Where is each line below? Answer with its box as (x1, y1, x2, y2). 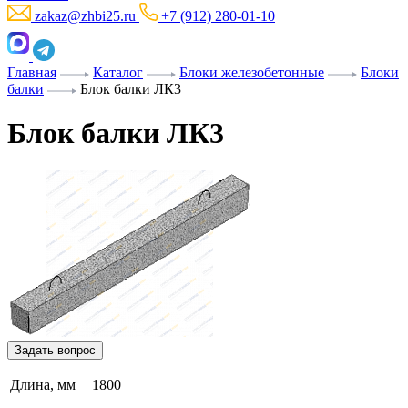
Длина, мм (10, 376, 76, 393)
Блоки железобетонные (179, 65, 324, 80)
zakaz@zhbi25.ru (31, 8, 139, 24)
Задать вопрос (15, 342, 96, 357)
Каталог (93, 65, 143, 80)
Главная (7, 65, 56, 80)
